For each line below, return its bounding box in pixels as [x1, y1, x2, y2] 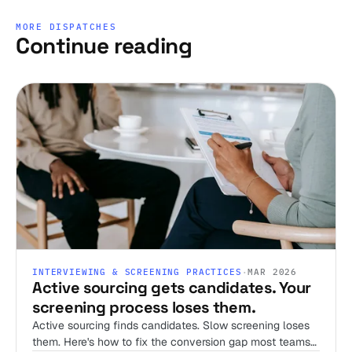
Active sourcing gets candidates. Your [32, 277, 311, 299]
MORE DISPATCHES [16, 20, 117, 32]
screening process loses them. [32, 297, 256, 318]
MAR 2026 [247, 266, 298, 278]
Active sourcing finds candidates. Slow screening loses [32, 318, 310, 333]
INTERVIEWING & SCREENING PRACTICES [32, 266, 242, 278]
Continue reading [16, 31, 192, 60]
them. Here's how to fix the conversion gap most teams [32, 335, 310, 350]
